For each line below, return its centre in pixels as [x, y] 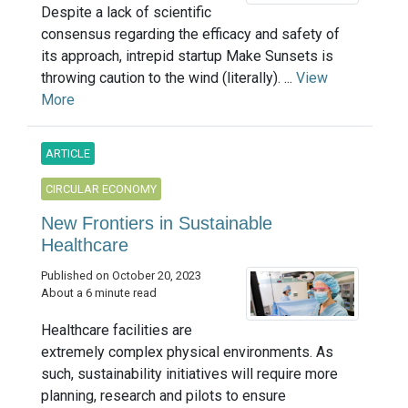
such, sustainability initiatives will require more [189, 374]
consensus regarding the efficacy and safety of [190, 34]
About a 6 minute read [99, 292]
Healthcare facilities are [117, 331]
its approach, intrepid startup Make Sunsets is [187, 56]
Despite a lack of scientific [126, 12]
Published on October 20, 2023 [121, 275]
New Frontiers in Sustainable [157, 223]
